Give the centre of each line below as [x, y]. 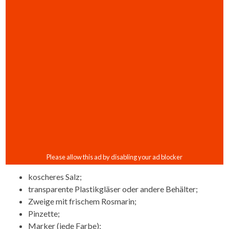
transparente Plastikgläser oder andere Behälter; [113, 189]
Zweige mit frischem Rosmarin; [82, 201]
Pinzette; [44, 213]
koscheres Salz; [55, 176]
